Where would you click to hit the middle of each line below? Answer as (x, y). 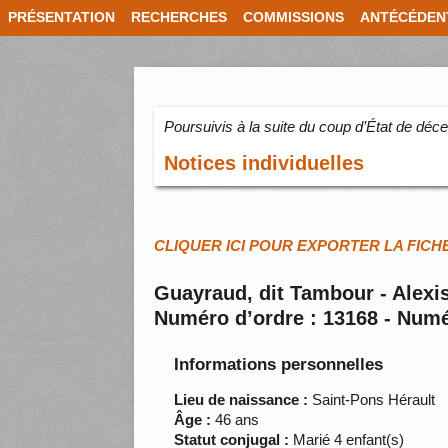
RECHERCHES (179, 17)
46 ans (235, 420)
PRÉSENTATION (61, 17)
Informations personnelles (279, 365)
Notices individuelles (264, 163)
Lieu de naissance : (241, 400)
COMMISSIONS (293, 17)
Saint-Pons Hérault (372, 400)
